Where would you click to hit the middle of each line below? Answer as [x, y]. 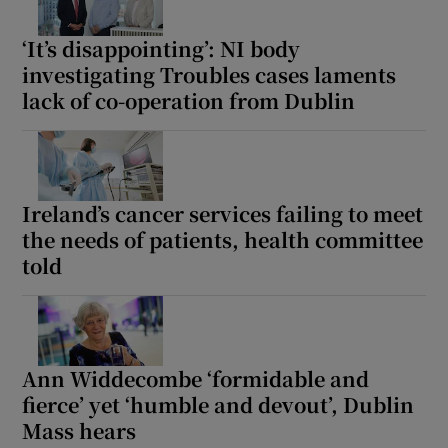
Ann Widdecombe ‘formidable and [196, 378]
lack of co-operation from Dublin [189, 100]
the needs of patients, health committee [223, 239]
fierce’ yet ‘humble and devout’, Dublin [218, 404]
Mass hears [79, 430]
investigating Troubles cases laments [209, 74]
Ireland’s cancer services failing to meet [223, 213]
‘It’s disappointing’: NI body [161, 48]
